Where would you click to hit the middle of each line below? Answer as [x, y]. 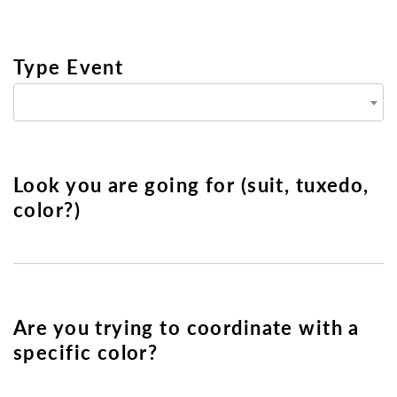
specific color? [86, 352]
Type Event [69, 66]
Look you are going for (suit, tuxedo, [191, 184]
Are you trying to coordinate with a [187, 327]
